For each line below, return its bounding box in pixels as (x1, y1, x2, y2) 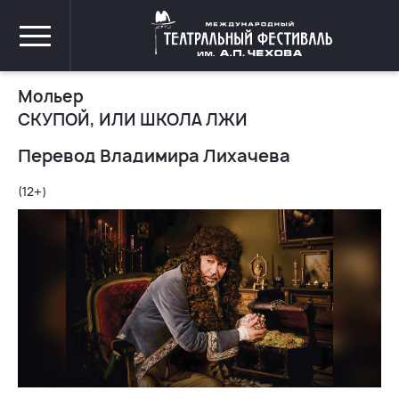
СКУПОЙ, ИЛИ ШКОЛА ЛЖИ (18, 109, 248, 132)
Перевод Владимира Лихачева (18, 143, 290, 167)
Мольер (18, 85, 84, 108)
